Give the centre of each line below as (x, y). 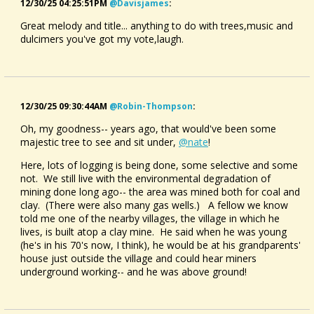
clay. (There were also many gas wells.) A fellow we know (154, 205)
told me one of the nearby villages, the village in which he (150, 218)
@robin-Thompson (151, 106)
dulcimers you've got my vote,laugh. (102, 39)
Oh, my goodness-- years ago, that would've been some (148, 129)
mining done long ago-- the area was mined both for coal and (160, 192)
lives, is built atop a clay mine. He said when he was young (153, 232)
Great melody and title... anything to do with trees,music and (157, 26)
